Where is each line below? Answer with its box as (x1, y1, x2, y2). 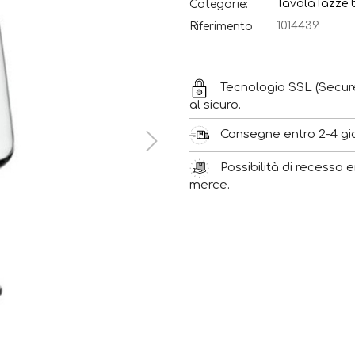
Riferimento (189, 20, 253, 32)
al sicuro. (189, 98, 241, 112)
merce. (189, 178, 230, 192)
